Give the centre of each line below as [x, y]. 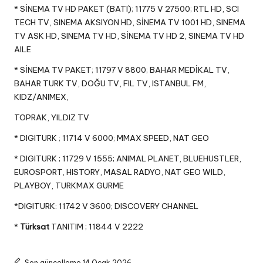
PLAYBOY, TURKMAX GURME [69, 186]
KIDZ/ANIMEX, [41, 97]
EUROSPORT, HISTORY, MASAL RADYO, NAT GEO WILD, [120, 172]
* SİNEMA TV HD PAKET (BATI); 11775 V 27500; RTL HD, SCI [127, 9]
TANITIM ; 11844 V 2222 [96, 227]
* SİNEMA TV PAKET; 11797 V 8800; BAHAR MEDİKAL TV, [122, 70]
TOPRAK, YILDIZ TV [52, 118]
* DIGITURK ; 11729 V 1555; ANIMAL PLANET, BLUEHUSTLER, [128, 159]
